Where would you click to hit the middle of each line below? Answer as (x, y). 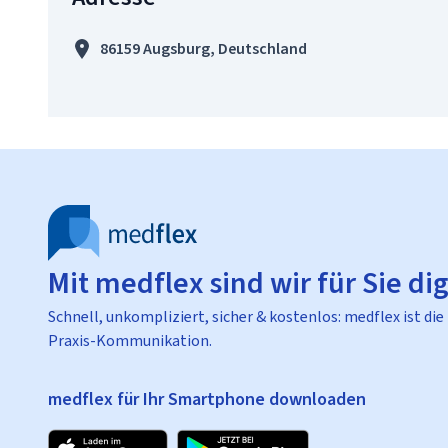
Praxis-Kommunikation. (130, 340)
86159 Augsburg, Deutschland (203, 48)
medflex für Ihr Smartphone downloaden (207, 399)
